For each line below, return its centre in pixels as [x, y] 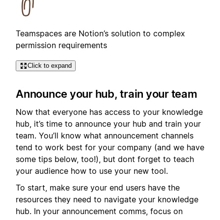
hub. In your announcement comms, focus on [99, 211]
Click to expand [50, 65]
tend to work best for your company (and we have [110, 147]
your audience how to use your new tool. [92, 171]
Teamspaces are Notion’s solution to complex [100, 33]
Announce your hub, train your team [107, 94]
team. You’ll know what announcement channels [105, 135]
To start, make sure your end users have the [98, 188]
